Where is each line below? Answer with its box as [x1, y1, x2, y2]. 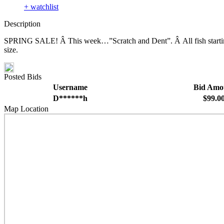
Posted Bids [4, 72, 41, 81]
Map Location [4, 104, 48, 113]
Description [4, 19, 40, 28]
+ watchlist [24, 2, 58, 11]
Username [52, 83, 87, 92]
